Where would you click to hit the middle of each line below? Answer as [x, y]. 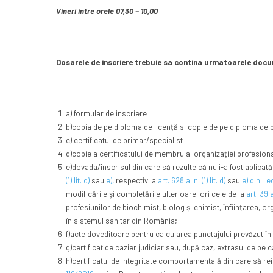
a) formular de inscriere [106, 114]
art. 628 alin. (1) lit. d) [191, 181]
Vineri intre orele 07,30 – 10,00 [107, 11]
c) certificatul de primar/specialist [124, 140]
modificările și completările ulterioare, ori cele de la [156, 194]
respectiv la [136, 181]
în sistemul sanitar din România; [121, 221]
